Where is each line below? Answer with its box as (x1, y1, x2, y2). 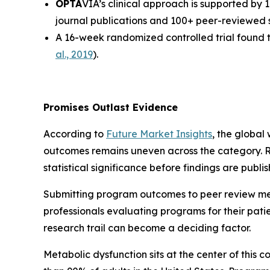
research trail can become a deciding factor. (43, 221, 251, 234)
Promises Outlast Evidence (43, 101, 178, 113)
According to (43, 127, 106, 140)
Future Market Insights (106, 127, 212, 140)
